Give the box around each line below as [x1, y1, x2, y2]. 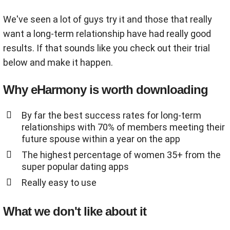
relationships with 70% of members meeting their [22, 122, 225, 133]
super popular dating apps [22, 161, 129, 172]
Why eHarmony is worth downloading [3, 83, 208, 97]
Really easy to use [22, 177, 97, 188]
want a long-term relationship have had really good [3, 28, 211, 40]
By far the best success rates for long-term [22, 110, 201, 121]
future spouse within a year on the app [22, 133, 180, 145]
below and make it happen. [3, 57, 113, 68]
